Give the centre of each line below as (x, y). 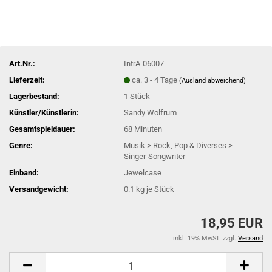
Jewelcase (143, 172)
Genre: (21, 145)
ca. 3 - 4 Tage (156, 80)
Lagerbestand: (34, 96)
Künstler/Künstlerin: (44, 112)
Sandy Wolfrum (151, 112)
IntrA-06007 (144, 63)
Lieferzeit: (27, 80)
